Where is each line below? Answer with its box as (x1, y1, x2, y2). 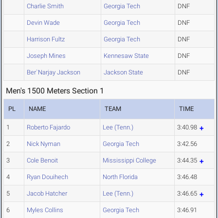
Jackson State (104, 69, 143, 76)
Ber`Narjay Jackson (27, 69, 80, 76)
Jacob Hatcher (27, 190, 67, 198)
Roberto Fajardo (27, 124, 70, 131)
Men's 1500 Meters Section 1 (6, 86, 104, 96)
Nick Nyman (27, 140, 60, 148)
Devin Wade (27, 19, 60, 27)
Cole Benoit (27, 157, 58, 164)
